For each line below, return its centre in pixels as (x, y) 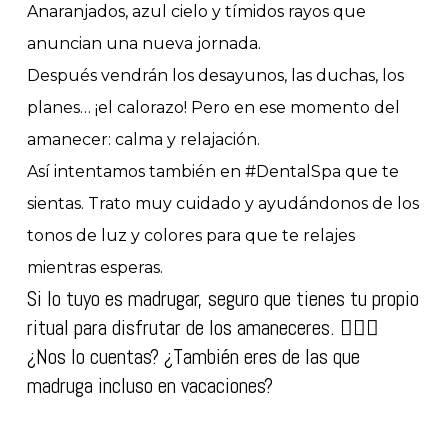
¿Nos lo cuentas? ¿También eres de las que (193, 356)
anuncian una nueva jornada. (143, 43)
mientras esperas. (94, 267)
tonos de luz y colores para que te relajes (190, 235)
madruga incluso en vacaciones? (149, 385)
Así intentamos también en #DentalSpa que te (212, 171)
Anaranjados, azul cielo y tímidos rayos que (196, 11)
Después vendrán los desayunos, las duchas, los (215, 75)
